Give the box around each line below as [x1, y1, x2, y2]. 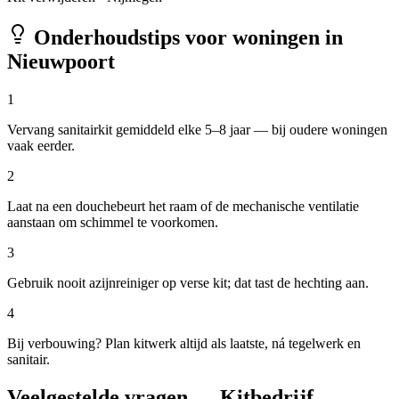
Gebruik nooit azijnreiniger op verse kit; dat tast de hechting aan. [7, 275, 369, 291]
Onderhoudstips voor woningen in [28, 26, 343, 50]
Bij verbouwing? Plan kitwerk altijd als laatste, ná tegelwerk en [7, 336, 361, 352]
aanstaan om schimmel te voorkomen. [7, 215, 218, 231]
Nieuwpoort [7, 50, 115, 74]
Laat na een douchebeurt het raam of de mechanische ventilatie [7, 199, 359, 215]
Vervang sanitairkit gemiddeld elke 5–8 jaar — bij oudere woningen [7, 122, 387, 138]
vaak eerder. [7, 138, 75, 154]
